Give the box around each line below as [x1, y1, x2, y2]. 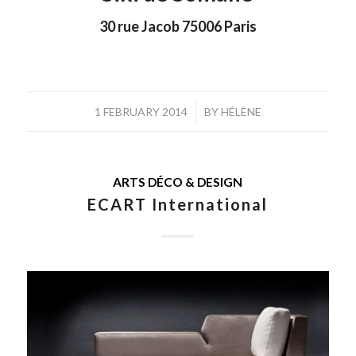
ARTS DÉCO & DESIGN [113, 175, 243, 190]
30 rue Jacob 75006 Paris [99, 17, 257, 36]
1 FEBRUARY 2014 [94, 105, 188, 119]
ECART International [87, 195, 269, 215]
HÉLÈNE [220, 105, 261, 119]
